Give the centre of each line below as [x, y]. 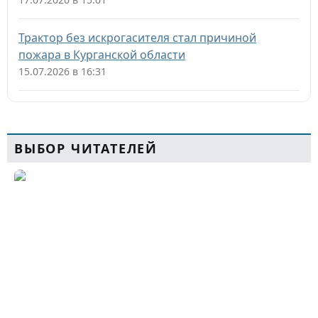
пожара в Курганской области [102, 55]
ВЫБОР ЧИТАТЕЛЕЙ [86, 148]
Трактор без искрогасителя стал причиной [137, 38]
